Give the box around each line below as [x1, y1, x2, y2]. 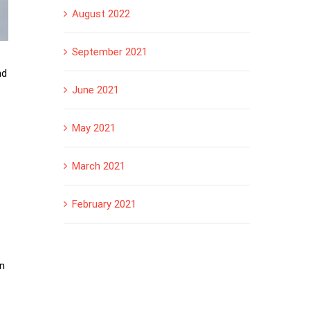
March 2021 [71, 160, 125, 173]
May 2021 [71, 122, 116, 135]
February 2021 [71, 198, 136, 211]
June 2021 [71, 84, 119, 97]
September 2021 [71, 46, 147, 59]
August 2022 [71, 8, 130, 21]
